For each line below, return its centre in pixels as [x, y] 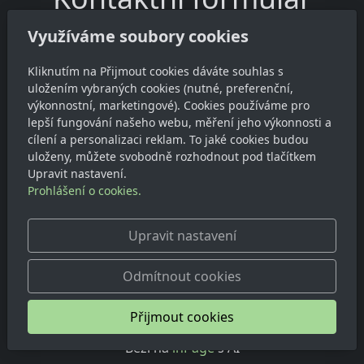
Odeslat [64, 217]
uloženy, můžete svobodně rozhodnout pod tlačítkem [172, 156]
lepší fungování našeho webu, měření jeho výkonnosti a [180, 122]
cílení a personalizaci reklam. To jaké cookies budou [169, 139]
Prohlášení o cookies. [85, 191]
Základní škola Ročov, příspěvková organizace [205, 328]
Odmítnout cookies [182, 276]
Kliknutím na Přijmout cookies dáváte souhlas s [156, 71]
